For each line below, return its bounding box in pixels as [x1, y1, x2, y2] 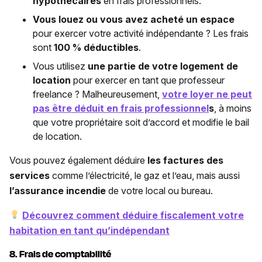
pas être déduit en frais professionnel [33, 102, 209, 114]
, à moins [214, 102, 251, 114]
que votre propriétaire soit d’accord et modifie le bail [33, 116, 249, 128]
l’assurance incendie [9, 184, 106, 196]
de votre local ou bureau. [106, 184, 213, 196]
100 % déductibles [54, 41, 139, 53]
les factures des [147, 154, 223, 166]
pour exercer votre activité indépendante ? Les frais [33, 27, 249, 39]
